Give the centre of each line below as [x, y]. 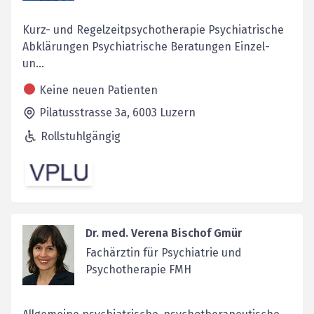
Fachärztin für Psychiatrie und [163, 253]
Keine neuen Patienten [98, 90]
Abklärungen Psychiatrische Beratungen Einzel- [146, 46]
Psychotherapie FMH [138, 270]
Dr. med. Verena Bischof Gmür [163, 233]
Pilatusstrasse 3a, [86, 112]
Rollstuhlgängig [81, 136]
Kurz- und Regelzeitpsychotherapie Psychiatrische [153, 29]
